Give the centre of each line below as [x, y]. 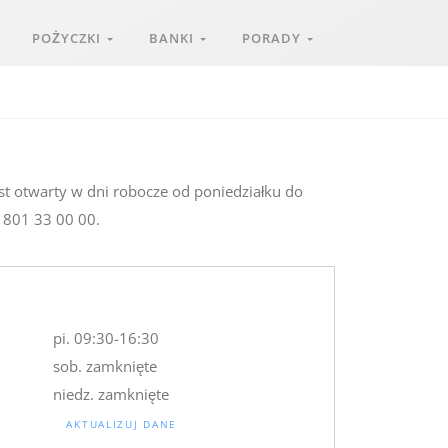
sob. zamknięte [105, 366]
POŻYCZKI [69, 38]
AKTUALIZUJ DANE [121, 423]
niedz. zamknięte [111, 394]
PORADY [274, 38]
